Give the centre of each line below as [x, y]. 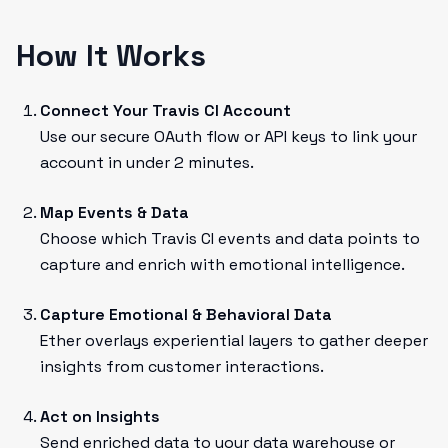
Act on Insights [100, 416]
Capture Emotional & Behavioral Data [186, 314]
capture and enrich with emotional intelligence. [222, 264]
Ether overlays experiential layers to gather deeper [234, 340]
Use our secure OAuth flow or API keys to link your [228, 136]
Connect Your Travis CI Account [165, 110]
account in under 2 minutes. [147, 162]
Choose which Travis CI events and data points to [230, 238]
